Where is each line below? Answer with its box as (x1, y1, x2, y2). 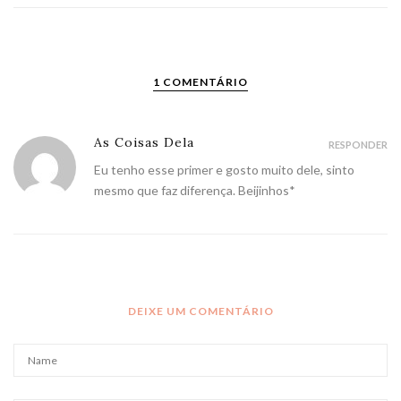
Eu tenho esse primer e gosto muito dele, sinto (94, 162, 354, 177)
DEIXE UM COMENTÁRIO (127, 304, 274, 318)
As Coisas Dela (94, 134, 194, 150)
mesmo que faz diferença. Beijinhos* (94, 183, 295, 198)
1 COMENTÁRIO (153, 75, 248, 89)
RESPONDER (328, 139, 388, 150)
